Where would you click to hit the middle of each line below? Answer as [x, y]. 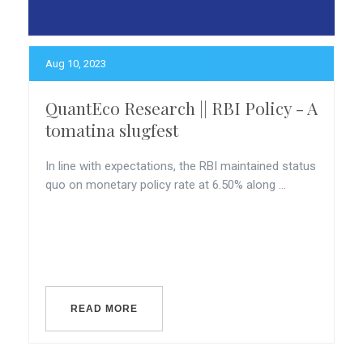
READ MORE [104, 309]
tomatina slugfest [112, 130]
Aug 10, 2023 [76, 64]
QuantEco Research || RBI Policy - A [181, 108]
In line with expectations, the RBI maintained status [181, 166]
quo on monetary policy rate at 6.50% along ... [166, 185]
